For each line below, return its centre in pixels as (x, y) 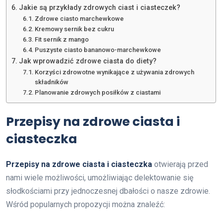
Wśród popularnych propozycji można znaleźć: (85, 204)
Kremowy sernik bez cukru (75, 29)
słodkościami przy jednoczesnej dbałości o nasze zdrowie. (108, 191)
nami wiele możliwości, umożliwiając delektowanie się (100, 177)
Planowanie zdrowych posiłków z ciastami (98, 92)
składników (52, 82)
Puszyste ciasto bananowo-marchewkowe (98, 50)
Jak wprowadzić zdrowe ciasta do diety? (87, 61)
